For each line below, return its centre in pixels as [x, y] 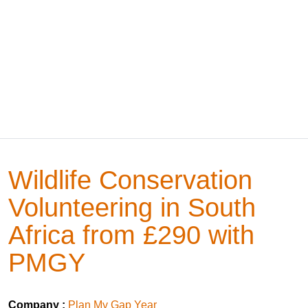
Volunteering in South [132, 207]
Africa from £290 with [131, 235]
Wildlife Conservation [130, 180]
